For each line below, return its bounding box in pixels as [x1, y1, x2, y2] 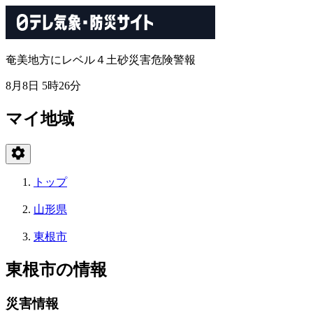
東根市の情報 [6, 260, 107, 279]
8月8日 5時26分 [6, 80, 81, 92]
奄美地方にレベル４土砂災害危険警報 [6, 54, 196, 66]
